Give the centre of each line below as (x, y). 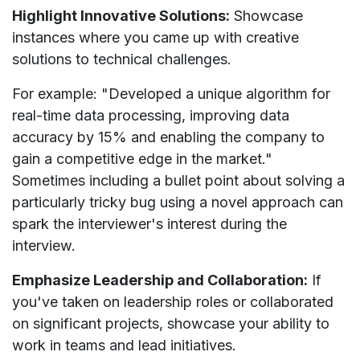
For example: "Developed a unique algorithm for (171, 93)
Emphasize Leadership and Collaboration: (160, 280)
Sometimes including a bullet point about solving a (178, 180)
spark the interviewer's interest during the (149, 223)
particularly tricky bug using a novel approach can (178, 202)
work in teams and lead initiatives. (124, 345)
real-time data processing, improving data (151, 115)
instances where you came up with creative (155, 37)
